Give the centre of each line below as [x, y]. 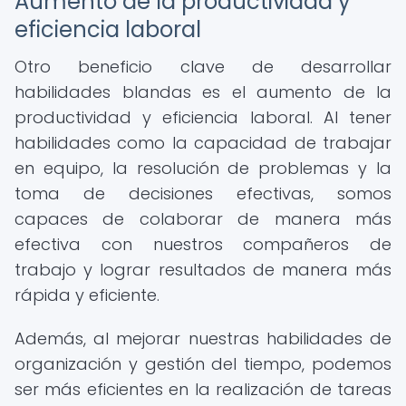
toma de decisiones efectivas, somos [203, 193]
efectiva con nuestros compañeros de [203, 244]
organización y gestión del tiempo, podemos [203, 364]
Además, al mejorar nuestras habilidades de [203, 338]
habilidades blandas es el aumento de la [203, 92]
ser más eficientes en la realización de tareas [203, 389]
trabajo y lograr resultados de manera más [203, 270]
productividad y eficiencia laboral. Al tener [203, 117]
